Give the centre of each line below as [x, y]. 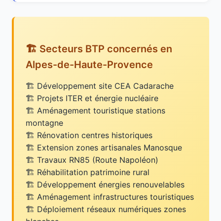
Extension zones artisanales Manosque [110, 147]
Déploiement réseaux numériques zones [111, 209]
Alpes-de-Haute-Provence [89, 64]
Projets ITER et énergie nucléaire [98, 98]
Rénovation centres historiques [95, 135]
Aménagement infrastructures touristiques [115, 197]
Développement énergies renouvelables [111, 184]
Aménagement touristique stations [101, 110]
